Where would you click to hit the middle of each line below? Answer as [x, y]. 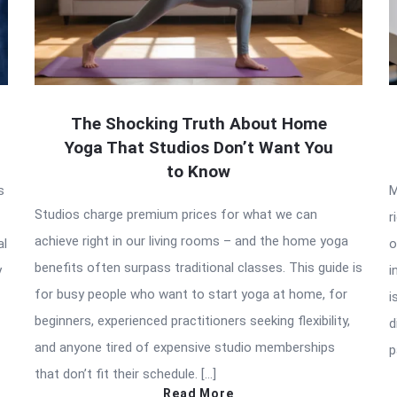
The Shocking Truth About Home [198, 124]
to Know [198, 172]
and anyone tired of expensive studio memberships [185, 348]
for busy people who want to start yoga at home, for [191, 295]
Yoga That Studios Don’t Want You [198, 148]
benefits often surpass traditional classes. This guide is [198, 268]
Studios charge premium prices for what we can [176, 215]
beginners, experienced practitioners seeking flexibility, [192, 321]
